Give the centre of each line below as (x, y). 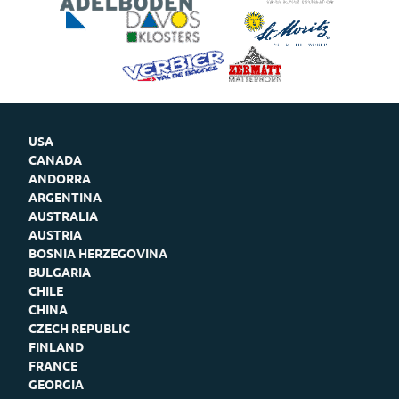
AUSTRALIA (63, 216)
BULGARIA (60, 272)
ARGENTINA (65, 197)
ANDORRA (60, 178)
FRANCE (53, 365)
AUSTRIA (55, 234)
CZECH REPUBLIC (79, 328)
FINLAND (56, 346)
